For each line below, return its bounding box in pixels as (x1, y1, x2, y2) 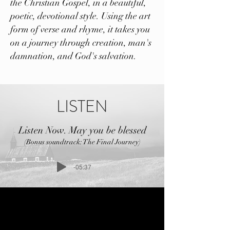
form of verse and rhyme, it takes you (10, 24, 150, 35)
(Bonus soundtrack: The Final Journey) (24, 138, 141, 146)
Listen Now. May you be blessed (18, 124, 146, 137)
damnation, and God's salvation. (10, 50, 139, 62)
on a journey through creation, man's (10, 37, 151, 48)
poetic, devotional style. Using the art (10, 10, 150, 22)
